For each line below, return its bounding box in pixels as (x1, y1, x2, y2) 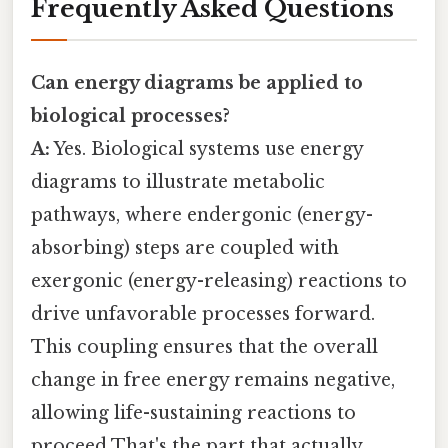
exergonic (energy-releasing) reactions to (31, 269, 407, 292)
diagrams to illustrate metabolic (31, 170, 325, 193)
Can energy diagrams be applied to (31, 71, 363, 94)
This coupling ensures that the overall (31, 335, 378, 358)
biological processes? (31, 104, 230, 127)
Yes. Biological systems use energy (50, 137, 363, 160)
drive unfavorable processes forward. (31, 302, 375, 325)
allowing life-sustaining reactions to (31, 401, 356, 424)
